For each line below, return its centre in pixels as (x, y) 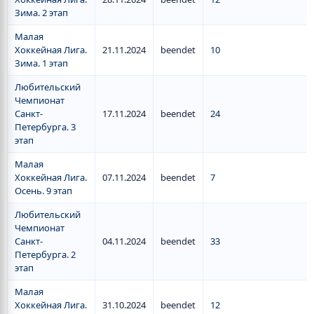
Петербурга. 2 (45, 254)
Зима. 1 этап (41, 63)
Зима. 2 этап (41, 13)
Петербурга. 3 (45, 127)
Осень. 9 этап (43, 191)
